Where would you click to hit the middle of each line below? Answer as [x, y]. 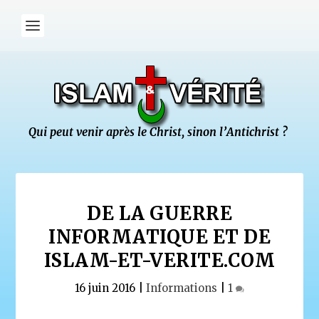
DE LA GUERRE [159, 213]
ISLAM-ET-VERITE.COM [159, 260]
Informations [182, 288]
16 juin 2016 [105, 288]
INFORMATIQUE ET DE [159, 237]
